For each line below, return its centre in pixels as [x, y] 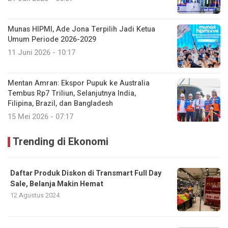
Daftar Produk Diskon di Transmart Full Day [86, 173]
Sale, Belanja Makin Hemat [57, 184]
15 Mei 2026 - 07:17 [40, 117]
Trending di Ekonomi [61, 141]
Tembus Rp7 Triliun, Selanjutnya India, [72, 93]
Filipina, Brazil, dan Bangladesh [60, 103]
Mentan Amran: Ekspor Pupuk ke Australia [79, 83]
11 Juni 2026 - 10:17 [41, 52]
